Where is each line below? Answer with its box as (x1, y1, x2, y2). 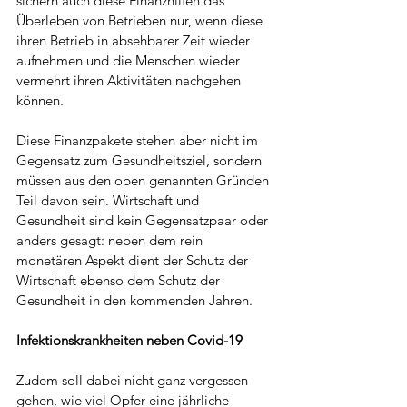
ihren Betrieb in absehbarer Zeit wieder (16, 32, 253, 50)
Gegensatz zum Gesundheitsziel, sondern (16, 152, 265, 170)
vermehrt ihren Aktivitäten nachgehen (16, 72, 244, 90)
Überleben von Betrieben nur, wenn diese (16, 12, 266, 30)
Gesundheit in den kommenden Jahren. (16, 292, 253, 310)
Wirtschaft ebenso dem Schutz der (16, 272, 223, 290)
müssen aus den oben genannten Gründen (16, 172, 273, 190)
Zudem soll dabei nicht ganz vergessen (16, 372, 252, 390)
